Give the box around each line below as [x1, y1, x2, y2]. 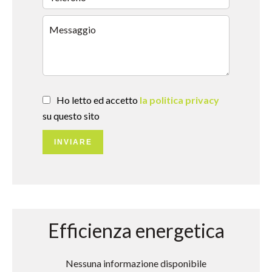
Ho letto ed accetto [56, 94, 140, 106]
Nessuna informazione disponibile [66, 257, 206, 269]
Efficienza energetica [47, 219, 225, 242]
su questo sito [42, 110, 100, 121]
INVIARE [53, 138, 92, 146]
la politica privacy [140, 94, 219, 106]
